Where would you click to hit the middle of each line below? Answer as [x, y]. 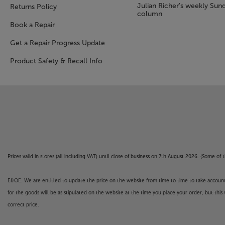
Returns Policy [33, 7]
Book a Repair [32, 25]
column [149, 14]
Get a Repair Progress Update [58, 43]
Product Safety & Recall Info [56, 61]
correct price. [23, 205]
